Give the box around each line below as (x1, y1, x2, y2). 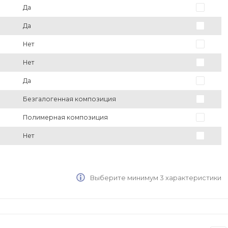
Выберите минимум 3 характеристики (89, 174, 222, 182)
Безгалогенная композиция (22, 95, 116, 103)
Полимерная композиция (22, 113, 108, 122)
